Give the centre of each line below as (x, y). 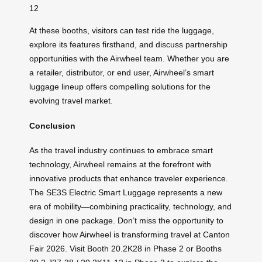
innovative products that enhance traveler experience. (129, 179)
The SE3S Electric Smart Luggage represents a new (126, 193)
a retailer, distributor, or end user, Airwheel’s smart (122, 72)
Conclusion (52, 125)
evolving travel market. (71, 100)
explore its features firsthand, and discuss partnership (128, 44)
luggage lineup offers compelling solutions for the (120, 86)
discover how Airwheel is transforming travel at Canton (130, 235)
